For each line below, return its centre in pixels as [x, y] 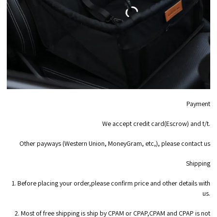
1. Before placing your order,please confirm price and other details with [111, 183]
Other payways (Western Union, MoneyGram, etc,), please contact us [115, 144]
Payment [198, 104]
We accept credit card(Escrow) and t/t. [156, 124]
